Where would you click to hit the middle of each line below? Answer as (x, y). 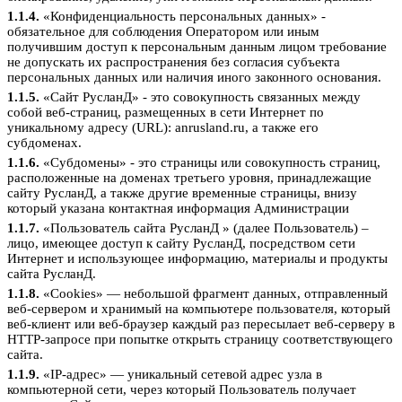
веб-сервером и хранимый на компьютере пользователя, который (199, 308)
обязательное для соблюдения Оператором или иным (163, 31)
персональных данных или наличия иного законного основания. (194, 77)
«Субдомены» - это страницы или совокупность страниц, (210, 162)
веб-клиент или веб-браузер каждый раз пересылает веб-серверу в (201, 323)
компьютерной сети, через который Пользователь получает (182, 389)
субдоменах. (44, 142)
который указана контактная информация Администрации (178, 208)
